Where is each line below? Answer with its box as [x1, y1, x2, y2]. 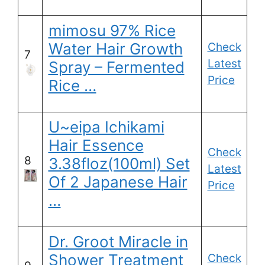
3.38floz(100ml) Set [48, 154, 190, 173]
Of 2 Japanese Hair [48, 173, 188, 192]
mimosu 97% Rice [48, 21, 176, 40]
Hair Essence [48, 136, 144, 155]
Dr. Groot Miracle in [48, 232, 188, 251]
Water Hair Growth [48, 40, 183, 59]
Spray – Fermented [48, 58, 185, 77]
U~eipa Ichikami [48, 118, 164, 137]
